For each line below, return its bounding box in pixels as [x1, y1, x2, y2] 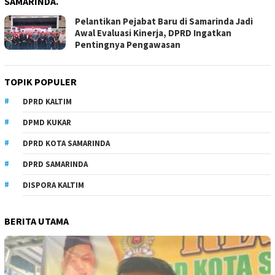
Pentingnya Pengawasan [75, 38, 180, 50]
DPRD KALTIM [23, 96, 72, 107]
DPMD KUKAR [23, 117, 71, 128]
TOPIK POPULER [4, 75, 77, 88]
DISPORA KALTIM [23, 179, 84, 190]
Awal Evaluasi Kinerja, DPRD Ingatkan [75, 26, 231, 39]
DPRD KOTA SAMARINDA [23, 137, 110, 149]
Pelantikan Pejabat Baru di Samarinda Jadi [75, 15, 253, 27]
